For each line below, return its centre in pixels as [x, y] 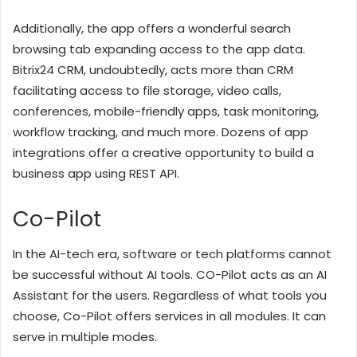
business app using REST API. [96, 173]
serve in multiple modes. [86, 337]
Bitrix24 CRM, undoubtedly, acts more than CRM [153, 69]
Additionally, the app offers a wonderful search [152, 28]
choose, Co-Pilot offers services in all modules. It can [169, 316]
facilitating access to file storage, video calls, [147, 90]
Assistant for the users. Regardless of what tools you [170, 296]
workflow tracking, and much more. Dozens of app [161, 131]
